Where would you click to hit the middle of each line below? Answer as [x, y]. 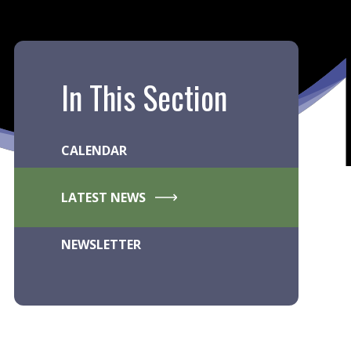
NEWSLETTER [101, 244]
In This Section [144, 97]
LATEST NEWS [103, 197]
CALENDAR [94, 150]
